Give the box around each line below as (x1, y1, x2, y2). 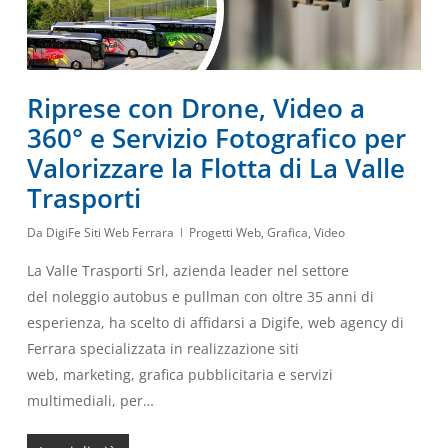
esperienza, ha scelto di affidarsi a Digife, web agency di (26, 312, 404, 332)
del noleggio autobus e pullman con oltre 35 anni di (26, 286, 374, 306)
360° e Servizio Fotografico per (26, 119, 406, 156)
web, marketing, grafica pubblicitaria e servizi (26, 364, 333, 384)
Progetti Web (188, 223, 261, 241)
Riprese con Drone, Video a (26, 89, 365, 126)
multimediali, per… (26, 390, 154, 410)
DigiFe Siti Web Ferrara (45, 223, 174, 241)
